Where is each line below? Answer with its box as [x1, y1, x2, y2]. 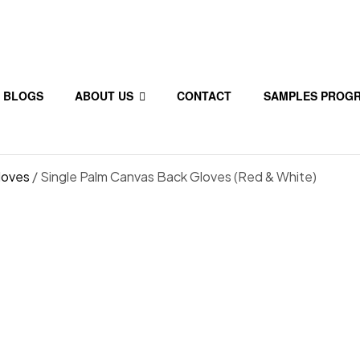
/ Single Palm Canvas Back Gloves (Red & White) [30, 168, 317, 186]
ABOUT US [75, 87, 134, 104]
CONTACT [177, 87, 232, 104]
